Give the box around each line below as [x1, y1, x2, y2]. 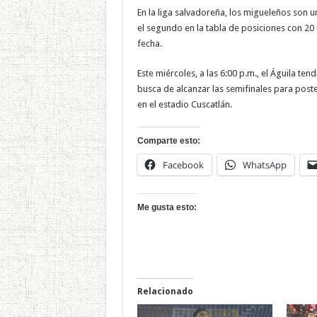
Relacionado [137, 286, 193, 296]
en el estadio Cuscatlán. [137, 98, 232, 110]
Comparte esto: [137, 135, 200, 146]
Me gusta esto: [137, 202, 197, 212]
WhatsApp [242, 158, 287, 171]
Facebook [162, 158, 204, 171]
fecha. [137, 38, 162, 49]
